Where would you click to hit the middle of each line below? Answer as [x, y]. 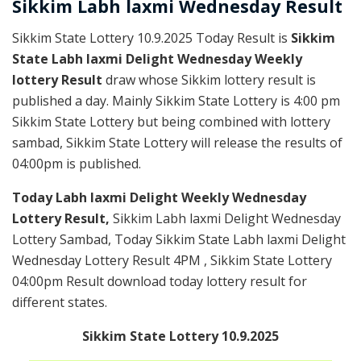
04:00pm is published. [77, 164]
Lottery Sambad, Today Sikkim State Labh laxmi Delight [179, 240]
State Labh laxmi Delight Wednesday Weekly [157, 59]
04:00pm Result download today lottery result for [160, 282]
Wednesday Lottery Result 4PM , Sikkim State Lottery [172, 261]
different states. [60, 303]
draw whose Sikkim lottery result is [211, 80]
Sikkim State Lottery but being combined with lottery [171, 122]
